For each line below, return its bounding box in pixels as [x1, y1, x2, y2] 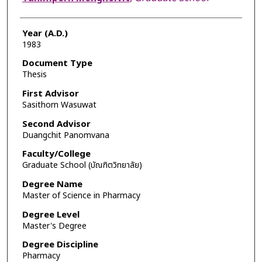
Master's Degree [22, 219, 87, 232]
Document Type [22, 57, 92, 71]
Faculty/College [22, 147, 91, 161]
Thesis [22, 68, 47, 81]
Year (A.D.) [22, 26, 68, 40]
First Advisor [22, 87, 79, 101]
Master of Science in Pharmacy [22, 189, 140, 202]
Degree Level [22, 208, 80, 222]
